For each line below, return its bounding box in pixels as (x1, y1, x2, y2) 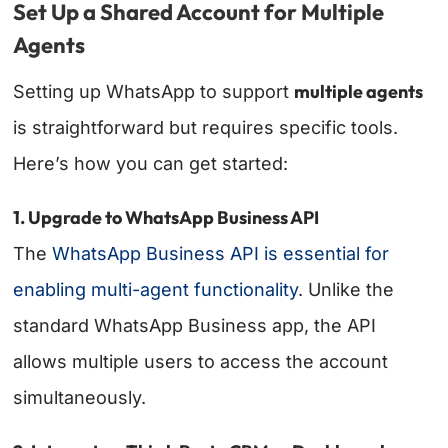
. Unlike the (298, 279, 395, 301)
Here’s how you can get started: (13, 153, 289, 175)
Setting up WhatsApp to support (13, 81, 295, 103)
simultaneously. (13, 387, 147, 409)
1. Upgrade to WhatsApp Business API (13, 206, 320, 230)
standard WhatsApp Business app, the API (13, 315, 377, 337)
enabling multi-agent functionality (13, 279, 299, 301)
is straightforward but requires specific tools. (13, 117, 399, 139)
